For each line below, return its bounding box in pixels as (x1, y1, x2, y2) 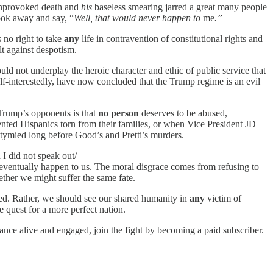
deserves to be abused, (139, 107, 227, 118)
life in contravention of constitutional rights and (79, 33, 263, 44)
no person (98, 107, 139, 118)
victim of (205, 193, 241, 204)
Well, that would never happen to (74, 12, 203, 23)
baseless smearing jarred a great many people (94, 1, 267, 12)
